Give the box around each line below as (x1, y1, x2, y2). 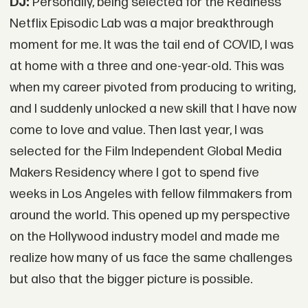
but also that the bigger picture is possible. (9, 272, 252, 287)
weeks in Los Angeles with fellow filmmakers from (9, 186, 292, 202)
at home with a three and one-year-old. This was (9, 58, 284, 74)
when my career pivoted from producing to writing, (9, 80, 296, 96)
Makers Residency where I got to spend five (9, 165, 259, 181)
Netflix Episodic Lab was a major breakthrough (9, 16, 274, 32)
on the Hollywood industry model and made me (9, 229, 280, 245)
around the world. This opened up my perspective (9, 208, 290, 223)
